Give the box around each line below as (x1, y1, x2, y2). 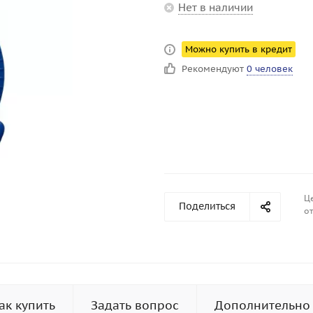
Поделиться (179, 200, 235, 212)
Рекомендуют (182, 63, 247, 75)
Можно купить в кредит (185, 43, 292, 55)
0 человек (247, 63, 293, 75)
